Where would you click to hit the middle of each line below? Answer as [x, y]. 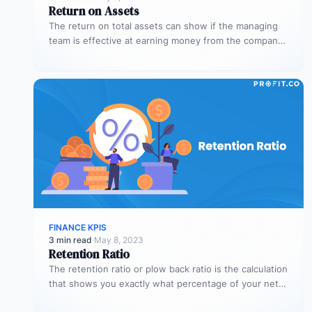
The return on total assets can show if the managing [163, 25]
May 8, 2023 [119, 240]
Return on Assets [94, 11]
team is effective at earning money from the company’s [169, 40]
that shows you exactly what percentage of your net [164, 283]
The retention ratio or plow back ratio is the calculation [168, 268]
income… [68, 298]
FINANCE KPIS [78, 227]
